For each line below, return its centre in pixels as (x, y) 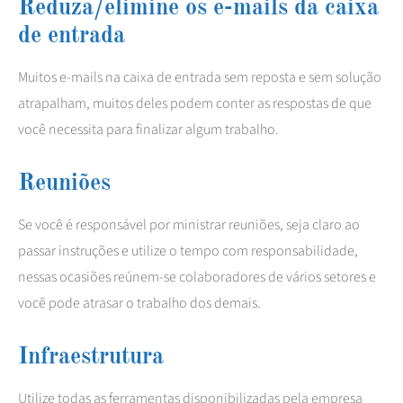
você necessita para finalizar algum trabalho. (148, 129)
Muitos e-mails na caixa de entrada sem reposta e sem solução (200, 77)
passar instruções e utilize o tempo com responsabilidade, (188, 251)
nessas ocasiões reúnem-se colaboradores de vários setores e (197, 277)
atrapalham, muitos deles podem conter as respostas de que (195, 103)
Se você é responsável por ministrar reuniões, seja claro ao (189, 224)
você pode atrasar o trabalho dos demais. (139, 303)
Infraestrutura (91, 357)
